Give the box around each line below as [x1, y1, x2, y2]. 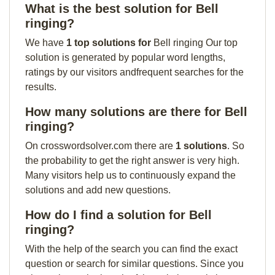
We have [25, 37, 66, 48]
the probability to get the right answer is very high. [25, 155, 239, 166]
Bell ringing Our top [153, 37, 238, 48]
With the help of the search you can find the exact [25, 244, 238, 254]
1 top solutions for [66, 37, 153, 48]
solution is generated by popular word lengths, [25, 52, 225, 63]
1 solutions [176, 141, 227, 151]
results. [25, 82, 56, 92]
